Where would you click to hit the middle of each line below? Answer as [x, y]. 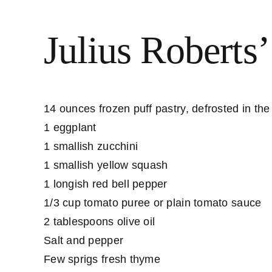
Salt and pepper [84, 240]
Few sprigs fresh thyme [102, 259]
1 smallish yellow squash [106, 165]
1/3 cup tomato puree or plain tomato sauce [153, 202]
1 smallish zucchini [91, 146]
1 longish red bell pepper [106, 184]
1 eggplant [70, 127]
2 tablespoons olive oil [100, 221]
